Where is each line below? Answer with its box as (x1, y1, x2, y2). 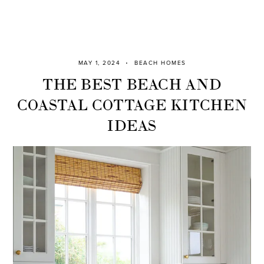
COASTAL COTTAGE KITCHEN (16, 92, 247, 114)
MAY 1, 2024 (78, 59, 120, 67)
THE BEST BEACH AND (42, 71, 222, 94)
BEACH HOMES (134, 59, 186, 67)
